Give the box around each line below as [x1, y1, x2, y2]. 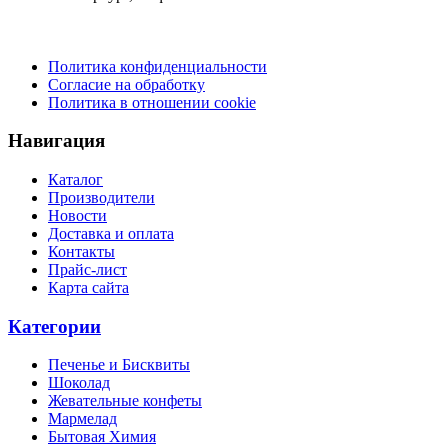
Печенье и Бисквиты [48, 356, 190, 374]
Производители [48, 188, 155, 206]
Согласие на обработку [48, 75, 205, 93]
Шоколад [48, 374, 110, 392]
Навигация [8, 130, 105, 152]
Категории [8, 315, 101, 337]
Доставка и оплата [48, 224, 174, 242]
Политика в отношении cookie [48, 93, 256, 111]
